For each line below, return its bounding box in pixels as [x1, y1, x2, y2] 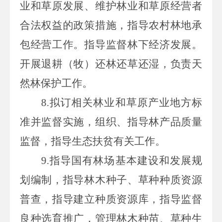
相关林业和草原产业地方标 [71, 96, 203, 109]
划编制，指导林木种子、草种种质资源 [20, 173, 202, 186]
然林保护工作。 [20, 77, 93, 89]
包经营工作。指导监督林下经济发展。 [20, 38, 202, 51]
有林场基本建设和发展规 [82, 154, 203, 166]
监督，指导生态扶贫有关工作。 [20, 135, 166, 147]
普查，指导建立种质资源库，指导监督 [20, 193, 202, 205]
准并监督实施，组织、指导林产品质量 [20, 115, 202, 128]
